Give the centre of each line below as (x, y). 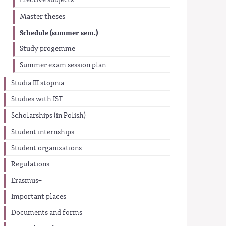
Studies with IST (37, 100)
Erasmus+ (27, 180)
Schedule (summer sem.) (59, 33)
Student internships (43, 132)
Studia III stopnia (38, 83)
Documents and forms (47, 213)
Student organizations (47, 148)
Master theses (42, 16)
